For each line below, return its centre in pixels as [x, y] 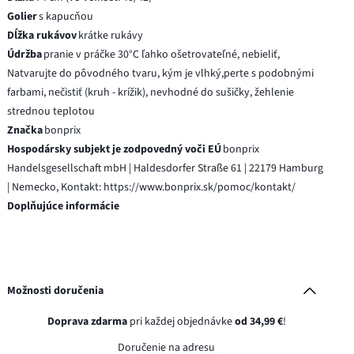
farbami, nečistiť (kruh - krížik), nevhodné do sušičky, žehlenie [151, 92]
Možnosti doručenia [56, 290]
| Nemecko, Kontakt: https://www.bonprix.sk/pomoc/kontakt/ [152, 187]
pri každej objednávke [181, 321]
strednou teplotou [51, 111]
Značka [25, 130]
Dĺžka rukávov [42, 35]
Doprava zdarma [87, 321]
